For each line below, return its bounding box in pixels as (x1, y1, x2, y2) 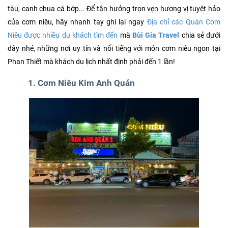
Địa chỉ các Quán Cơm (147, 18, 221, 27)
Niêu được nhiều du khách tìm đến (8, 31, 118, 40)
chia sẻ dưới (179, 31, 221, 40)
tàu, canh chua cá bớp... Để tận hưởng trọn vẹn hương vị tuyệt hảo (8, 5, 220, 14)
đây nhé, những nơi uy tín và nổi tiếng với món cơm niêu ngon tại (8, 44, 220, 53)
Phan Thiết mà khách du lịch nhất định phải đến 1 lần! (8, 58, 175, 67)
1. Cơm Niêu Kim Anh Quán (28, 78, 135, 89)
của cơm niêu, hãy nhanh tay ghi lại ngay (8, 18, 147, 27)
